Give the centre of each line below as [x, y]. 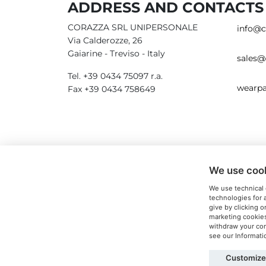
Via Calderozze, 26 [105, 41]
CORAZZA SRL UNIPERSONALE [133, 28]
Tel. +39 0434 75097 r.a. [115, 76]
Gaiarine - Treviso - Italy [116, 54]
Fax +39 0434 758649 [112, 89]
